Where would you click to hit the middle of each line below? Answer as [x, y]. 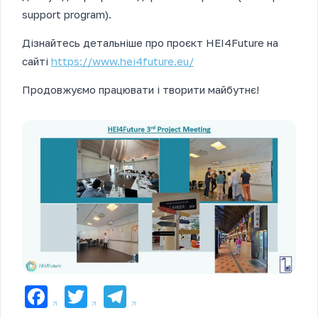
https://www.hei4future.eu [120, 61]
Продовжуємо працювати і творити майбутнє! [141, 90]
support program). [67, 15]
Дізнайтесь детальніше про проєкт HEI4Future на [150, 43]
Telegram [177, 297]
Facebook [99, 297]
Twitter [125, 297]
